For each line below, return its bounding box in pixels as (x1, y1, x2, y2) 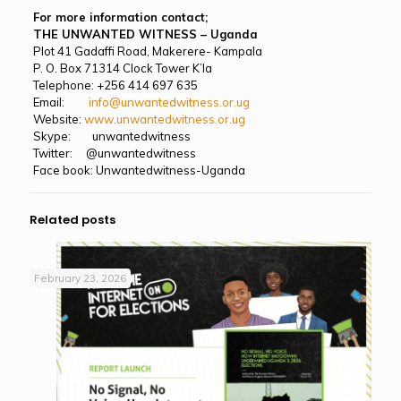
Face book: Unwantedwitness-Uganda (32, 163, 245, 177)
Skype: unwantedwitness (32, 129, 191, 143)
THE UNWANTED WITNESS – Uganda (32, 27, 258, 41)
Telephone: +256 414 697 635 (32, 78, 198, 92)
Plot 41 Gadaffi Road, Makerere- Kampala (32, 44, 262, 58)
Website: (32, 112, 84, 126)
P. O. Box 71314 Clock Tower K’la (32, 61, 212, 75)
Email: (32, 95, 89, 109)
